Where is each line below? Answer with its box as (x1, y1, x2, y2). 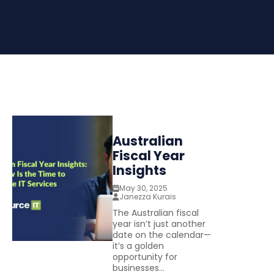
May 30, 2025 (119, 183, 168, 194)
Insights (113, 161, 166, 180)
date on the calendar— (113, 229, 211, 242)
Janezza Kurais (119, 191, 176, 202)
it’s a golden (113, 240, 164, 253)
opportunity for (113, 251, 177, 264)
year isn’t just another (113, 218, 206, 231)
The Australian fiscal (113, 207, 199, 220)
